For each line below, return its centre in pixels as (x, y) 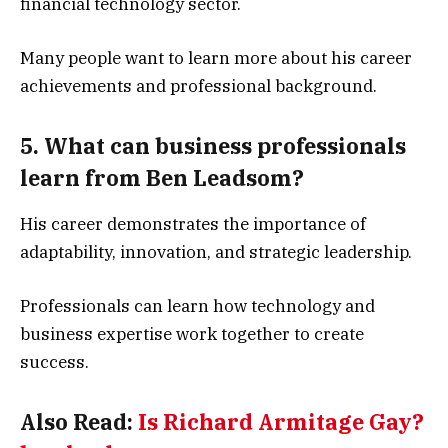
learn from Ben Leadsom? (162, 177)
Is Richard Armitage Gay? (281, 421)
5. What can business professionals (213, 145)
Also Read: (79, 421)
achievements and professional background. (198, 86)
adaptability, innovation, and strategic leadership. (216, 252)
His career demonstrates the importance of (193, 224)
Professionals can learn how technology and (197, 306)
